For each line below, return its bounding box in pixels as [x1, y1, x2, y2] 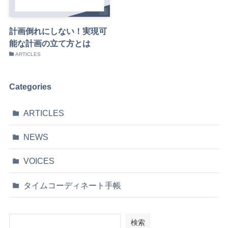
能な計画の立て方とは [9, 39, 91, 48]
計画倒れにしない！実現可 [9, 26, 107, 36]
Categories [9, 81, 51, 91]
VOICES [23, 156, 55, 166]
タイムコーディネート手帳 [23, 180, 122, 190]
